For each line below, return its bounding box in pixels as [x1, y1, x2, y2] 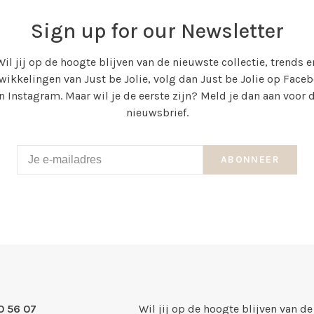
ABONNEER [220, 153, 280, 166]
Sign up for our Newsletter [30, 18, 284, 44]
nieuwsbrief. [125, 106, 189, 120]
